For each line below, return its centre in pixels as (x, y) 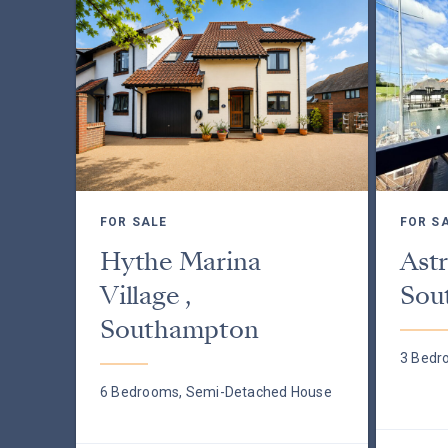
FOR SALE (133, 222)
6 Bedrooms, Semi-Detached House (216, 392)
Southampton (179, 329)
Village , (145, 295)
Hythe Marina (180, 261)
